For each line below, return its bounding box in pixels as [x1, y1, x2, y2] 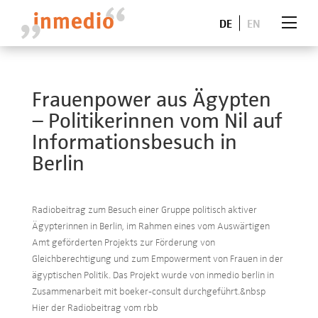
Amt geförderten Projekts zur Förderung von [31, 235, 215, 248]
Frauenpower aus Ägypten [31, 83, 271, 113]
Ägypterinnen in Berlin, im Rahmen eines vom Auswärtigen [31, 219, 270, 232]
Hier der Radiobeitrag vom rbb [31, 300, 158, 314]
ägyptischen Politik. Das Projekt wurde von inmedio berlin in [31, 268, 274, 281]
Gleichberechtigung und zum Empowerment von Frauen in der [31, 251, 283, 265]
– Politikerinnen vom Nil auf [31, 104, 283, 134]
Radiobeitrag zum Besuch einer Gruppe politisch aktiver [31, 202, 257, 216]
